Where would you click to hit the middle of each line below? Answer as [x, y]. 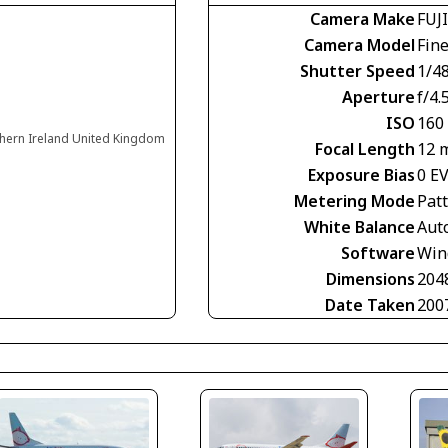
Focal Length [365, 149]
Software [378, 253]
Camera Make [362, 19]
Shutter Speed [357, 71]
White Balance [359, 227]
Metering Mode [354, 201]
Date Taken [370, 305]
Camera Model [359, 45]
